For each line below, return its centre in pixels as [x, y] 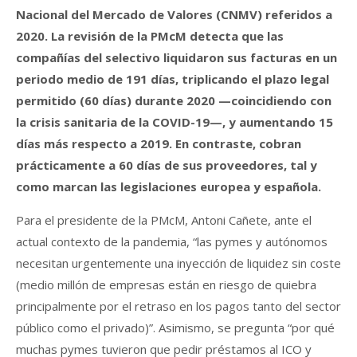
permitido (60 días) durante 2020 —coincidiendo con [174, 100]
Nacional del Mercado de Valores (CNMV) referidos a [174, 14]
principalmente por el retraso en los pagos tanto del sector [178, 306]
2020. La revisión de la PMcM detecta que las [150, 35]
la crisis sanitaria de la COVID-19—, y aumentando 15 [175, 122]
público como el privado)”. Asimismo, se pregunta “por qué [175, 327]
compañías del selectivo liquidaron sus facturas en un [177, 57]
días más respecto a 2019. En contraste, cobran [159, 143]
